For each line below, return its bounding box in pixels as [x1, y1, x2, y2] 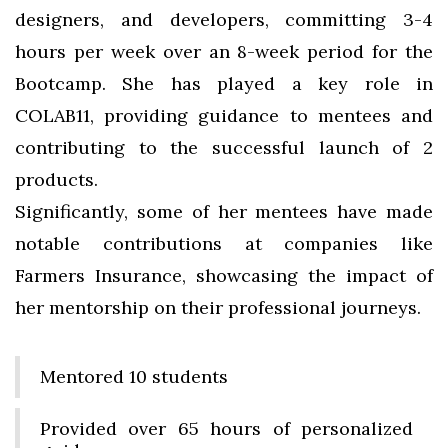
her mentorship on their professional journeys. [15, 296, 421, 319]
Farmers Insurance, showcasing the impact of [15, 264, 433, 287]
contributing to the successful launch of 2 [15, 136, 433, 159]
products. [15, 168, 98, 191]
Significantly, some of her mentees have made [15, 200, 433, 223]
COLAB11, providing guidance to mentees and [15, 104, 433, 127]
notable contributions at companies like [15, 232, 433, 255]
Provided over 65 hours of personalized [40, 417, 413, 440]
